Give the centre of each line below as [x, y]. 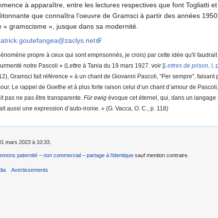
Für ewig [95, 98]
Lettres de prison [186, 66]
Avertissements [30, 170]
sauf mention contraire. [161, 155]
